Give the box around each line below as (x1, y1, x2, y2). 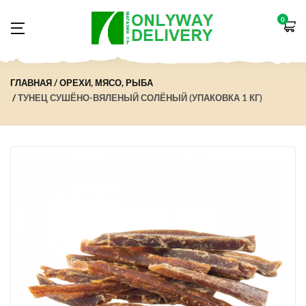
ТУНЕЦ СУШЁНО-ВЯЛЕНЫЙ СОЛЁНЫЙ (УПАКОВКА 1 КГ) (18, 92, 262, 103)
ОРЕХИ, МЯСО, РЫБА (59, 77, 153, 88)
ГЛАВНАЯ (10, 77, 52, 88)
